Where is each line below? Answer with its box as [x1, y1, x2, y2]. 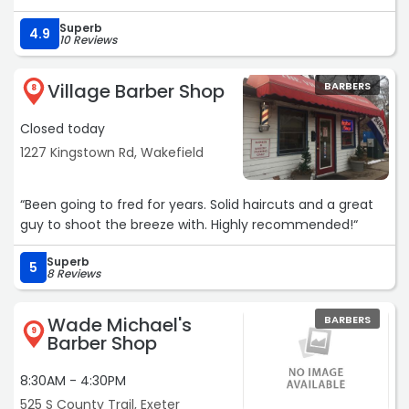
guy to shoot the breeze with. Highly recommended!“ [20, 215, 358, 235]
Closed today [20, 120, 105, 139]
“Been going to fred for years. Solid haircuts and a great [20, 195, 373, 215]
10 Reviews [59, 32, 117, 48]
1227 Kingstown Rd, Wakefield [20, 143, 204, 163]
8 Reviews [47, 266, 100, 282]
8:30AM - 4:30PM [20, 372, 126, 391]
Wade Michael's [47, 312, 192, 339]
